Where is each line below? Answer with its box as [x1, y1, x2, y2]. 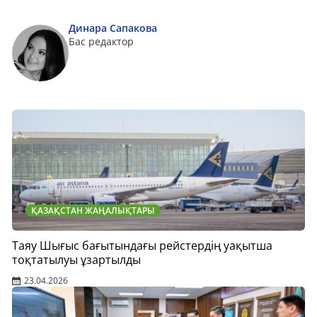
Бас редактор [69, 34, 134, 48]
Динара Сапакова [69, 21, 157, 35]
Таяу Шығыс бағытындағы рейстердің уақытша [12, 237, 272, 253]
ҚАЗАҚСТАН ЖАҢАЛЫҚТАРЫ [31, 204, 155, 217]
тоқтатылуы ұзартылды [12, 251, 141, 267]
